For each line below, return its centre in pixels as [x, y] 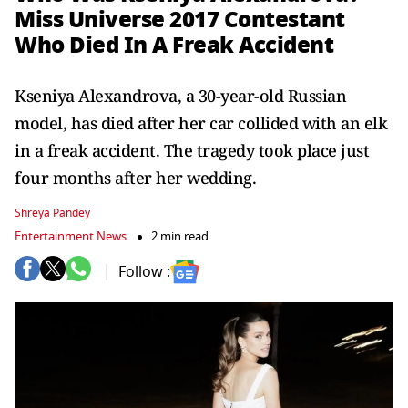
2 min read [180, 236]
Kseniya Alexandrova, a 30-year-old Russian [180, 96]
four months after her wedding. [135, 178]
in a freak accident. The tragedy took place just [192, 150]
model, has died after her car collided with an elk [201, 123]
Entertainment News [71, 236]
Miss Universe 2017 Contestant [180, 20]
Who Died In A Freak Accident [174, 45]
